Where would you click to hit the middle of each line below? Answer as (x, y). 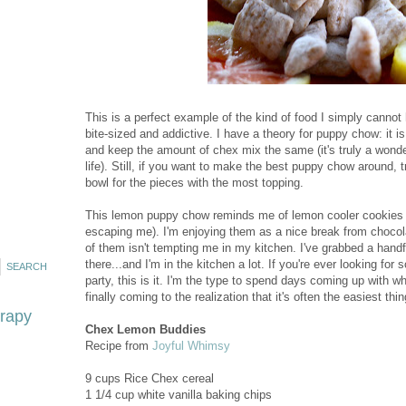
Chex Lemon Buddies (145, 329)
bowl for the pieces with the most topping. (194, 183)
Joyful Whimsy (189, 346)
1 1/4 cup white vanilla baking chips (180, 395)
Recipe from (116, 346)
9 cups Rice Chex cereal (151, 378)
